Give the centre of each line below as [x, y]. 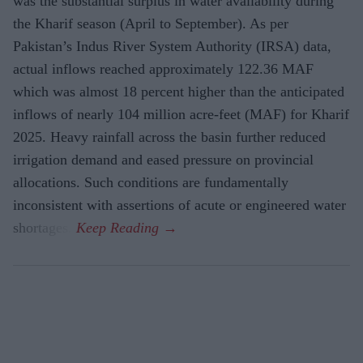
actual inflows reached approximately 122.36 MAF [163, 68]
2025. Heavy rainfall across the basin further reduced [169, 137]
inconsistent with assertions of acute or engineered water [179, 205]
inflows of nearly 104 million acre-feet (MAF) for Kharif [181, 114]
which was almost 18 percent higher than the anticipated [179, 91]
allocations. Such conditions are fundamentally [151, 182]
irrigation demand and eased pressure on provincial [163, 159]
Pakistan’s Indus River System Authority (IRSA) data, [172, 46]
